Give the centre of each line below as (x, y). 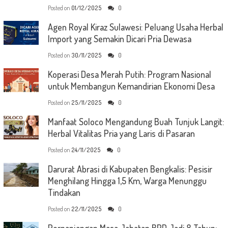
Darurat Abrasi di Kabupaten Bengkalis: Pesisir (130, 169)
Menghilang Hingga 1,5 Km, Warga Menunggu (127, 181)
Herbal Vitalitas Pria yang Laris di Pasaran (121, 134)
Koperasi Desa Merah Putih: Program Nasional (129, 75)
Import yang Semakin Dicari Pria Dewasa (119, 39)
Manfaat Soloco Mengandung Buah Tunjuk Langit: (136, 122)
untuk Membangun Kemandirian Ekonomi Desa (131, 86)
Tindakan (64, 193)
